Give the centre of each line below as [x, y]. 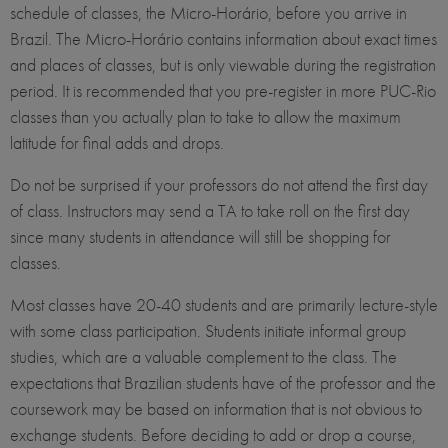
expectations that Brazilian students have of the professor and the [223, 383]
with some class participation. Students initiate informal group [208, 331]
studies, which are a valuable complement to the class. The [203, 357]
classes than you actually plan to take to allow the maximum [205, 117]
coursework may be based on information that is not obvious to [216, 409]
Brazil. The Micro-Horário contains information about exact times [223, 39]
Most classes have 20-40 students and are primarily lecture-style [224, 305]
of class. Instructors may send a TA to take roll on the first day [210, 211]
